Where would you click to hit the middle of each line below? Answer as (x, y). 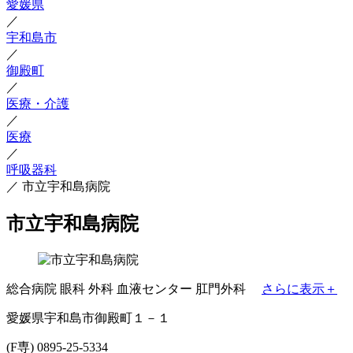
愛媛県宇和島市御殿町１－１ (88, 318)
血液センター (154, 288)
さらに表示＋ (299, 288)
